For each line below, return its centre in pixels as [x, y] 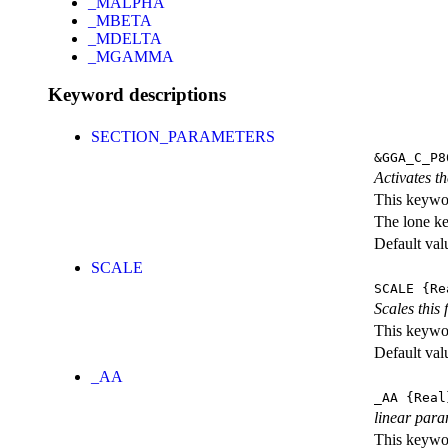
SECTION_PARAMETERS [183, 137]
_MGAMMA [131, 56]
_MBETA [120, 20]
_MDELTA [125, 38]
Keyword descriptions [137, 95]
